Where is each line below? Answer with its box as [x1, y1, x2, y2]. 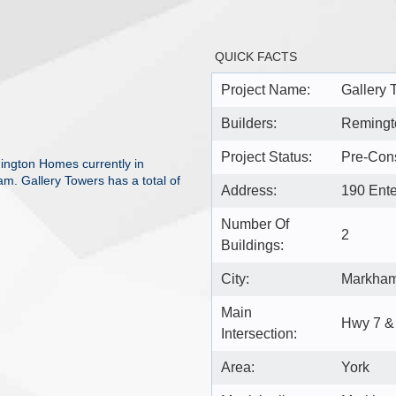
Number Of [221, 216, 289, 232]
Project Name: [221, 81, 310, 97]
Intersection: [221, 325, 297, 341]
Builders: [221, 115, 277, 131]
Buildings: [221, 237, 284, 253]
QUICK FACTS [215, 49, 297, 64]
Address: [221, 182, 277, 198]
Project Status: [221, 148, 312, 164]
